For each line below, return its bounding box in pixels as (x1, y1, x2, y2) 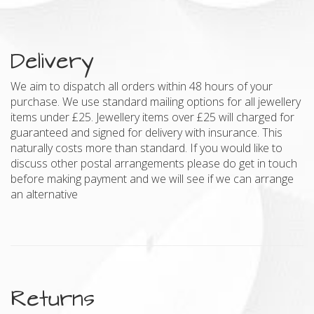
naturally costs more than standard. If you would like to (11, 139, 282, 156)
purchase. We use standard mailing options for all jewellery (11, 93, 301, 109)
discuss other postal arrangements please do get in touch (11, 155, 297, 171)
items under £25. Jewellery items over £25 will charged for (11, 109, 294, 125)
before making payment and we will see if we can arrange (11, 170, 294, 186)
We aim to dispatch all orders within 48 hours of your (11, 78, 273, 94)
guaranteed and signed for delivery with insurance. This (11, 124, 282, 140)
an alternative (11, 186, 78, 202)
